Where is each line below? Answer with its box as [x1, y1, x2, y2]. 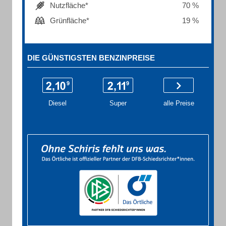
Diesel [48, 99, 67, 107]
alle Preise [163, 99, 194, 107]
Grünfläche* [50, 16, 89, 25]
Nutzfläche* [50, 1, 88, 10]
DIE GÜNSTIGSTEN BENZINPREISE [27, 53, 155, 62]
